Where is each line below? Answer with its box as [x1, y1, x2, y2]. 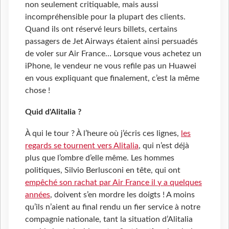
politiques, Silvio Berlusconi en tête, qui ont [25, 166, 180, 175]
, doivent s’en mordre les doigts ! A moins [50, 191, 195, 199]
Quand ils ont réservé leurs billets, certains [25, 25, 177, 34]
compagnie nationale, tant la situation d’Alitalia [25, 215, 193, 224]
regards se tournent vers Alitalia [25, 142, 139, 150]
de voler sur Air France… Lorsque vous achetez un [25, 50, 201, 58]
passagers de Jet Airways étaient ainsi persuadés [25, 37, 198, 46]
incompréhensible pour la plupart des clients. [25, 13, 186, 21]
